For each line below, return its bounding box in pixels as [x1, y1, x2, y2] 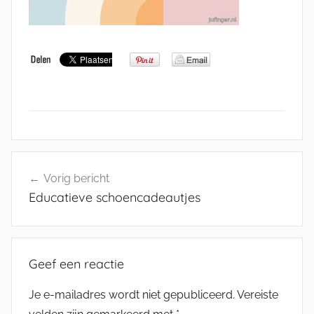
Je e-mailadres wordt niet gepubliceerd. [29, 287, 235, 301]
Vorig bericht [43, 172, 109, 185]
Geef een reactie [29, 255, 124, 272]
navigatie [11, 178, 92, 199]
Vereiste [237, 287, 278, 301]
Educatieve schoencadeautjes [29, 189, 200, 205]
